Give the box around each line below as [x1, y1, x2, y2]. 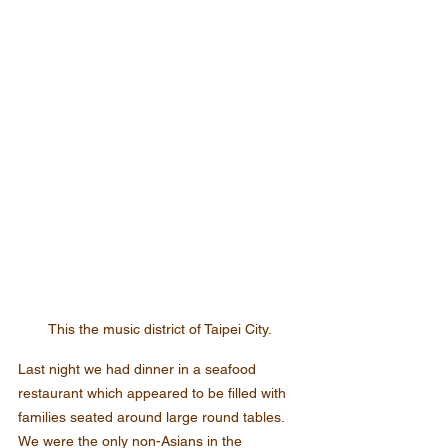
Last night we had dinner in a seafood [18, 361, 260, 378]
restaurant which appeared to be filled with [18, 385, 290, 402]
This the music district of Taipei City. [48, 321, 272, 338]
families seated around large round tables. [18, 409, 288, 426]
